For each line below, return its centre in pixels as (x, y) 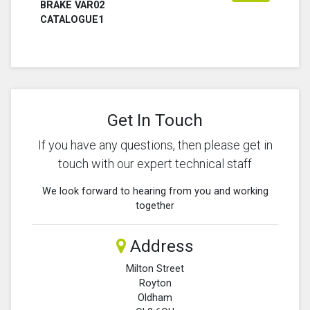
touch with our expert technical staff (155, 163)
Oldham (155, 298)
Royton (155, 283)
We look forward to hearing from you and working (155, 191)
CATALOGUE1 (72, 19)
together (155, 206)
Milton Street (155, 268)
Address (160, 246)
